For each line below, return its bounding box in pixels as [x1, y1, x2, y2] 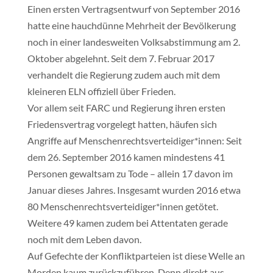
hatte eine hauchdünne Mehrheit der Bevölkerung [27, 19, 236, 31]
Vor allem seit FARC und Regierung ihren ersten [27, 102, 225, 113]
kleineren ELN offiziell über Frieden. [27, 85, 175, 97]
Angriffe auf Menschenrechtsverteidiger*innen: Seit [27, 135, 242, 146]
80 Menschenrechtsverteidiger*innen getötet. [27, 200, 218, 212]
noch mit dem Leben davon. [27, 233, 141, 245]
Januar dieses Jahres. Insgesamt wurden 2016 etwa [27, 184, 241, 196]
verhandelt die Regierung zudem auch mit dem [27, 69, 220, 80]
